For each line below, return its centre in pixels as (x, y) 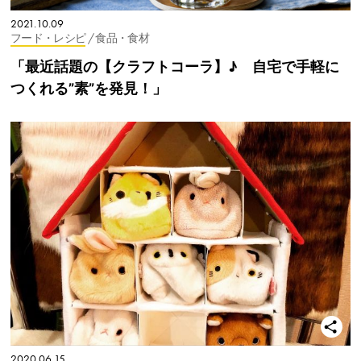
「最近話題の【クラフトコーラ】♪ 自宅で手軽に (175, 66)
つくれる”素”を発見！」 (89, 88)
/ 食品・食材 (118, 38)
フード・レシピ (48, 38)
